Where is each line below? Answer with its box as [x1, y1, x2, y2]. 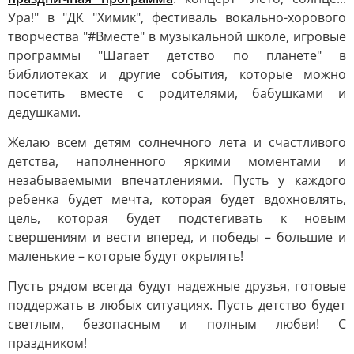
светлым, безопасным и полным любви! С [8, 315, 346, 333]
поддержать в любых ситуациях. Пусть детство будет [8, 296, 346, 314]
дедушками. [8, 104, 81, 121]
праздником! [8, 334, 87, 352]
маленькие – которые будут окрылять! [8, 247, 243, 265]
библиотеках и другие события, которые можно [8, 66, 346, 83]
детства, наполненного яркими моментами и [8, 153, 346, 170]
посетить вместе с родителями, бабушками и [8, 85, 346, 102]
